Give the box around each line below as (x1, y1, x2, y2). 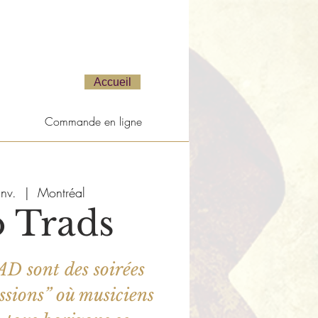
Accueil (94, 75, 131, 88)
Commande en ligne (45, 114, 142, 129)
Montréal (37, 184, 85, 201)
